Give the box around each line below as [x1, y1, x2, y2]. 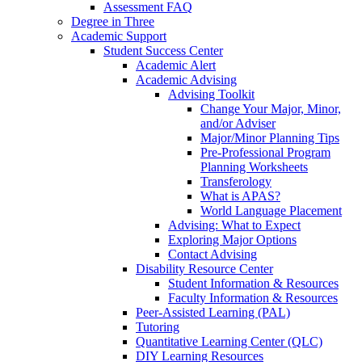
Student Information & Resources [168, 276, 339, 290]
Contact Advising [168, 246, 257, 261]
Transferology [200, 174, 271, 188]
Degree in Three [71, 14, 154, 28]
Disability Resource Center [136, 261, 273, 276]
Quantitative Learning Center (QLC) [136, 334, 322, 348]
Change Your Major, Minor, [200, 101, 341, 116]
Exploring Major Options [168, 232, 297, 246]
